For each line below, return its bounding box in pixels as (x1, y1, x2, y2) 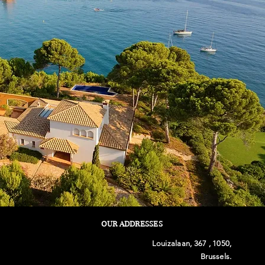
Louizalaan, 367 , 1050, (150, 239, 232, 248)
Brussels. (201, 252, 232, 261)
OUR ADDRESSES (101, 218, 163, 229)
